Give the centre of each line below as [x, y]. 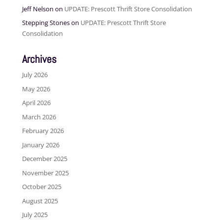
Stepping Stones [46, 23]
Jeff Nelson [38, 9]
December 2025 [44, 159]
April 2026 [36, 103]
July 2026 [35, 75]
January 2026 [41, 145]
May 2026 [36, 89]
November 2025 [45, 173]
